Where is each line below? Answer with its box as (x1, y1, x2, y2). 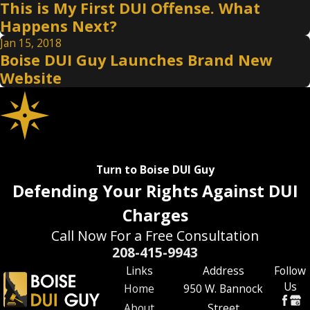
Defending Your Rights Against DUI (12, 179, 298, 202)
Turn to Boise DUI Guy (95, 161, 215, 177)
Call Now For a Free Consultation (51, 226, 259, 245)
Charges (122, 203, 188, 226)
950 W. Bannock (183, 280, 264, 296)
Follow (274, 262, 307, 278)
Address (202, 262, 244, 278)
